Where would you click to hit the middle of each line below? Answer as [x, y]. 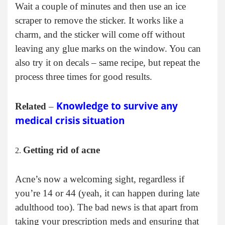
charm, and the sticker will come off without [100, 35]
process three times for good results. [84, 77]
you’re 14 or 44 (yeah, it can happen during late [107, 193]
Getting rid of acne [62, 150]
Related [31, 106]
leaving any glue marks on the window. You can [108, 49]
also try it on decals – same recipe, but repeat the [107, 63]
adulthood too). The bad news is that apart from [107, 207]
